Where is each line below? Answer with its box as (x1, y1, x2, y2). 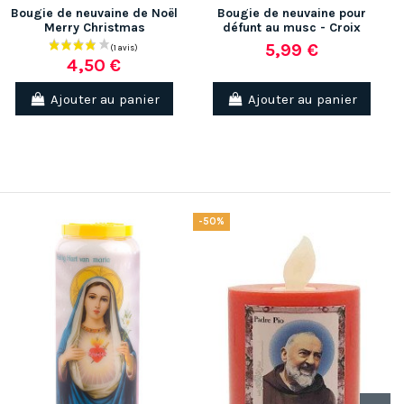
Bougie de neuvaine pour (217, 5, 366, 22)
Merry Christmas (43, 20, 145, 36)
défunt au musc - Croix (223, 20, 361, 36)
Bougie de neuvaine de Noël (11, 5, 178, 22)
